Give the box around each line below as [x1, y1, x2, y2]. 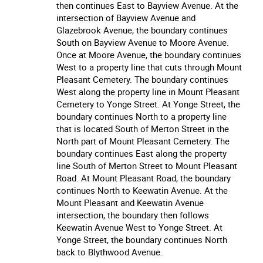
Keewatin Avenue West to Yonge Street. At [56, 221, 222, 233]
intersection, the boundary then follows [56, 208, 209, 221]
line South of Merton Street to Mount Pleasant [56, 159, 237, 171]
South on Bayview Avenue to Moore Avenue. [56, 36, 229, 48]
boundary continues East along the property [56, 147, 227, 159]
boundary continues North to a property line [56, 110, 227, 122]
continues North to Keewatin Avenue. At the [56, 184, 228, 196]
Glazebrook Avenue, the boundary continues [56, 23, 228, 36]
